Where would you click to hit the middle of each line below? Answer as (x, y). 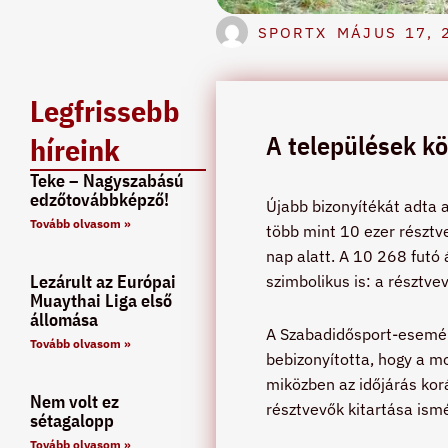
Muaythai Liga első (101, 300)
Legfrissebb (105, 110)
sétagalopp (72, 420)
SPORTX (292, 32)
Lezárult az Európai (103, 281)
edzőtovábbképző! (99, 199)
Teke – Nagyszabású (107, 180)
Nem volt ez (74, 401)
